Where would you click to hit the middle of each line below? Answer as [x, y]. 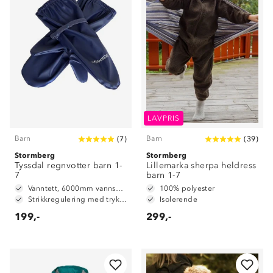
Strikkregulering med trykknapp [123, 199]
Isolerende [179, 199]
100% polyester [187, 188]
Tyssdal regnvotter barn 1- [69, 165]
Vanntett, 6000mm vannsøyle [119, 188]
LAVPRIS [164, 118]
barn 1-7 [164, 175]
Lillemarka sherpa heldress [201, 165]
